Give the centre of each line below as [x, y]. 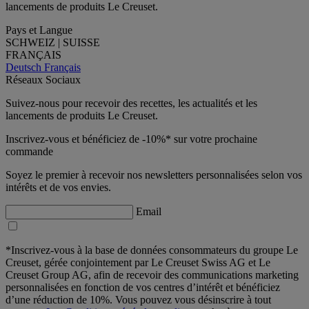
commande [29, 151]
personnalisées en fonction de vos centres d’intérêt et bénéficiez [143, 287]
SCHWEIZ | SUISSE [53, 42]
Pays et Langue [39, 30]
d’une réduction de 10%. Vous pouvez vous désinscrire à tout [138, 299]
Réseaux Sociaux [43, 79]
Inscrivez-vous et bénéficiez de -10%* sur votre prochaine [131, 139]
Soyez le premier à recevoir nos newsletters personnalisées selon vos [154, 175]
